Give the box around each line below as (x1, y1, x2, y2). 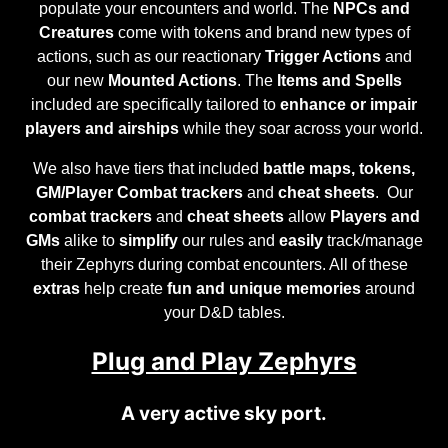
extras (33, 278, 80, 297)
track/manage (322, 230, 423, 249)
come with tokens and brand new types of (113, 22, 410, 41)
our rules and (177, 230, 279, 249)
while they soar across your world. (179, 118, 423, 137)
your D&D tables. (163, 302, 285, 321)
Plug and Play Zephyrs (91, 346, 357, 376)
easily (278, 230, 323, 249)
